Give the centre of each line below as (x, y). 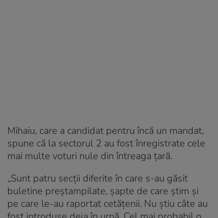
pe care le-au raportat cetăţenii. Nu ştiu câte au (108, 203)
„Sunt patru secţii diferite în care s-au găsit (98, 178)
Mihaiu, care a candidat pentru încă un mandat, (106, 130)
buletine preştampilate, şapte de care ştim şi (103, 191)
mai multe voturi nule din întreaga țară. (90, 156)
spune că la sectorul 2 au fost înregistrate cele (106, 143)
